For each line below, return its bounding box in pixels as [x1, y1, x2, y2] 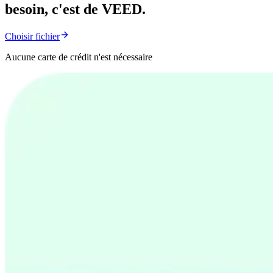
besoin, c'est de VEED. [5, 1, 146, 17]
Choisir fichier [5, 30, 60, 41]
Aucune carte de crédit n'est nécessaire [5, 51, 152, 62]
